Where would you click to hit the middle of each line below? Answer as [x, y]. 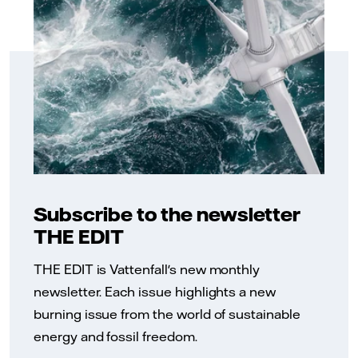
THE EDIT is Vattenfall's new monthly [147, 269]
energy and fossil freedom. [115, 336]
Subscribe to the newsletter [167, 213]
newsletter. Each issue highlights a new [155, 291]
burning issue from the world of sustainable [167, 314]
